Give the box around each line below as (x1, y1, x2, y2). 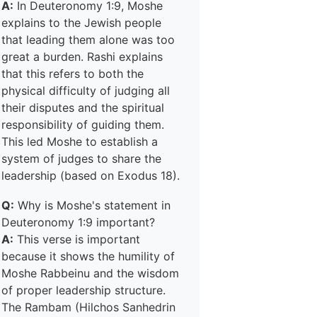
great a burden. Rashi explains (1, 50, 163, 64)
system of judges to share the (1, 151, 161, 166)
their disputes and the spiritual (1, 100, 164, 115)
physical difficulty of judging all (1, 83, 170, 98)
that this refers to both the (1, 67, 144, 81)
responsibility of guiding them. (1, 117, 164, 132)
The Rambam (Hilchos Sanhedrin (1, 300, 175, 314)
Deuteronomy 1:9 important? (1, 215, 155, 229)
